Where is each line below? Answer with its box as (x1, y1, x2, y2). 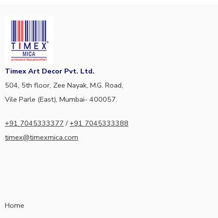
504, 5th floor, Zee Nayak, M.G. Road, (5, 80, 123, 90)
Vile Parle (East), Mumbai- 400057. (5, 94, 117, 104)
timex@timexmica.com (5, 132, 78, 142)
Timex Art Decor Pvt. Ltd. (5, 66, 94, 76)
